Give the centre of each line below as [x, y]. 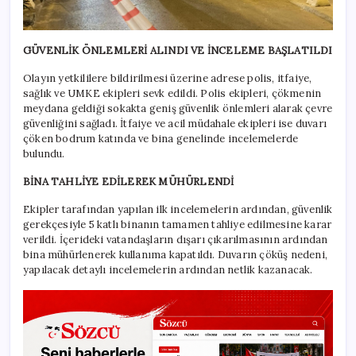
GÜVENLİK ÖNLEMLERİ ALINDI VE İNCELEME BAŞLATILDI [178, 51]
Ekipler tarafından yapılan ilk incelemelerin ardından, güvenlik [178, 210]
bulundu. [44, 154]
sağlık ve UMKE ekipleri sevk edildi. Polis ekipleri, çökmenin [172, 94]
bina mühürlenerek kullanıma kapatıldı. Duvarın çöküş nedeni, [176, 255]
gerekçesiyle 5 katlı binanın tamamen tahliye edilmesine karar [178, 225]
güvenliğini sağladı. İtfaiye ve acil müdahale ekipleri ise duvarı [175, 124]
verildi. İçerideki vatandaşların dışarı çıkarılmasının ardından [176, 240]
